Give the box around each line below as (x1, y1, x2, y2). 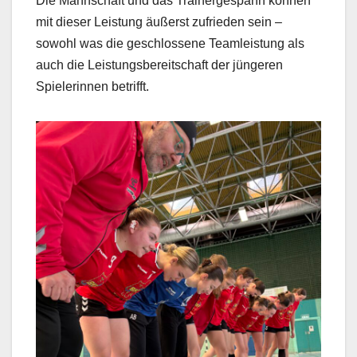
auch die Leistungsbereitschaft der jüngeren (36, 57, 283, 72)
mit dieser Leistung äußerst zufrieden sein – (36, 14, 282, 29)
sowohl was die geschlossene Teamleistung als (36, 36, 304, 50)
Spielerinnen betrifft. (36, 79, 149, 93)
